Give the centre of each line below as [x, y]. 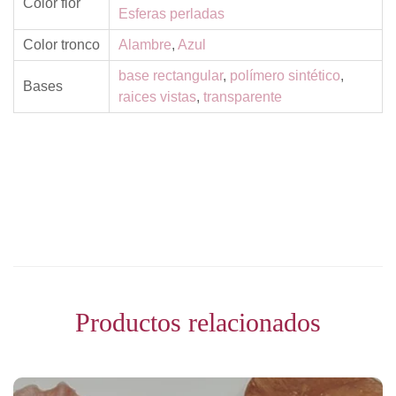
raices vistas [157, 97]
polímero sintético [285, 76]
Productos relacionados [198, 322]
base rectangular [171, 76]
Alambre [145, 45]
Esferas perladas [171, 14]
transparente [243, 97]
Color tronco [61, 45]
